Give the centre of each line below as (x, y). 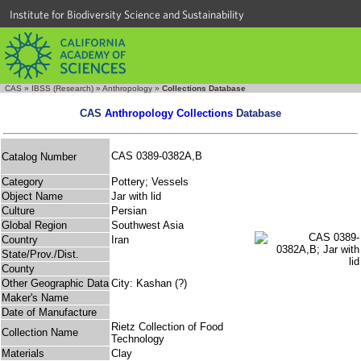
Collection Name (40, 333)
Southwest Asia (147, 226)
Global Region (34, 226)
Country (20, 240)
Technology (138, 339)
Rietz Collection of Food (167, 327)
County (18, 269)
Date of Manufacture (49, 313)
